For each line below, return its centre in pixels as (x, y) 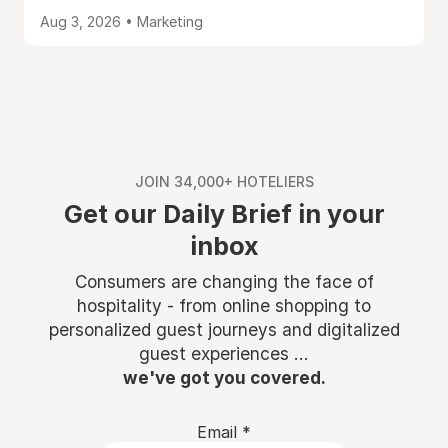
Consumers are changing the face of (224, 281)
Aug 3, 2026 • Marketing (121, 21)
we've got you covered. (224, 377)
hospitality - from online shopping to (224, 305)
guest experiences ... (224, 353)
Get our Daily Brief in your (224, 214)
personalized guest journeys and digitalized (224, 329)
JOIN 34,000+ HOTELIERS (224, 181)
